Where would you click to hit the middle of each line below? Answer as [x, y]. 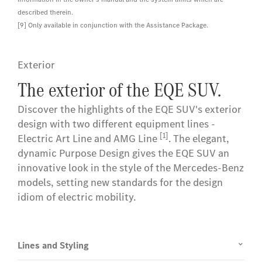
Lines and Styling [53, 246]
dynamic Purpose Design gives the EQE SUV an [123, 154]
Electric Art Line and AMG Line [89, 139]
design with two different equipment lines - [116, 124]
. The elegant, [199, 139]
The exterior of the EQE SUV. [119, 90]
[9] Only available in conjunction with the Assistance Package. [113, 25]
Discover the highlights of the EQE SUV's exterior [130, 110]
